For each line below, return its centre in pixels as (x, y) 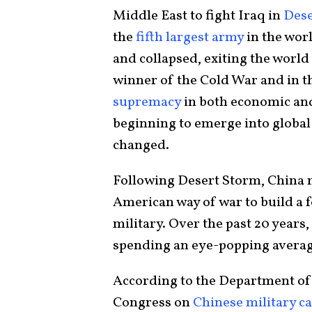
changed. (141, 146)
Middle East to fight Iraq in (198, 16)
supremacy (147, 103)
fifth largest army (190, 38)
